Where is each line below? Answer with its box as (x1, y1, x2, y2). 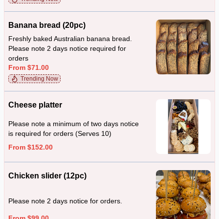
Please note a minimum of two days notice (8, 120, 139, 128)
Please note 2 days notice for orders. (8, 197, 122, 205)
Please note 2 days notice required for (8, 44, 126, 53)
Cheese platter (8, 101, 62, 109)
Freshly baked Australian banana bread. (8, 35, 132, 43)
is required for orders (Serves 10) (8, 130, 111, 137)
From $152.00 (8, 143, 53, 151)
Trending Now (21, 75, 58, 82)
